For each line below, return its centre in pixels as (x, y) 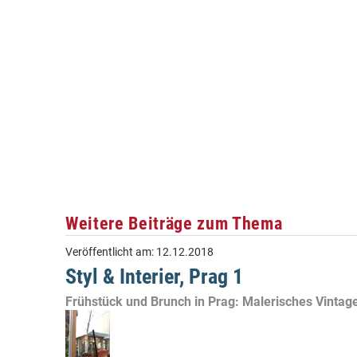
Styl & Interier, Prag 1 (154, 277)
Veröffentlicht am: (111, 252)
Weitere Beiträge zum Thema (174, 223)
